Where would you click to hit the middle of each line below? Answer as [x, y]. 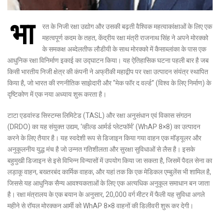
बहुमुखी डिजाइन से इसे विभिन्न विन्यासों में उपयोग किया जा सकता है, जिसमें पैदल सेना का [110, 160]
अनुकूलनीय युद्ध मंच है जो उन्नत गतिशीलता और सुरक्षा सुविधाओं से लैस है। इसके [101, 149]
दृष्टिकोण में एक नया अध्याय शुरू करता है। [57, 94]
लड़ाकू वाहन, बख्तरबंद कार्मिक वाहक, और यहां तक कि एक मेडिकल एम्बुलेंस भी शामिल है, [109, 172]
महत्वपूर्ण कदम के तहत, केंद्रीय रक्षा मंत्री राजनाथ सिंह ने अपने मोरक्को [125, 38]
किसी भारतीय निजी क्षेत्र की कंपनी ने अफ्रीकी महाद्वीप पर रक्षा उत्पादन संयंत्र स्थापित [108, 71]
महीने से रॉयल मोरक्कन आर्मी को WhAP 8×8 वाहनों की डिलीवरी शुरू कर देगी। [100, 206]
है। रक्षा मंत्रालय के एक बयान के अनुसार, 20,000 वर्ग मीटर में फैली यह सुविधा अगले [106, 194]
